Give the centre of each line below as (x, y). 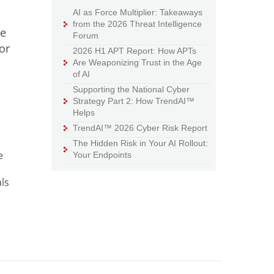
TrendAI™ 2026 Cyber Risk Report (140, 128)
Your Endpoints (102, 155)
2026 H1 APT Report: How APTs (135, 51)
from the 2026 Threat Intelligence (138, 24)
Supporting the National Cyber (131, 90)
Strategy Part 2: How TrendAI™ (134, 101)
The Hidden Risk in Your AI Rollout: (141, 143)
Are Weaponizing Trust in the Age (138, 63)
